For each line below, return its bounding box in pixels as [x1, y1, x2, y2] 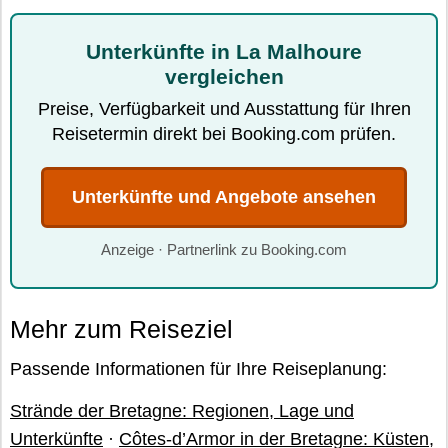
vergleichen [164, 65, 284, 88]
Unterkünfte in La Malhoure [86, 40, 362, 63]
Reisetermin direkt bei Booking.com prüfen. [52, 124, 396, 144]
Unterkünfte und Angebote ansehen [72, 187, 376, 207]
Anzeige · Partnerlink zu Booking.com [101, 242, 347, 258]
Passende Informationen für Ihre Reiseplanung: [10, 359, 387, 379]
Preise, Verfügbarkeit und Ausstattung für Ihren [37, 99, 411, 119]
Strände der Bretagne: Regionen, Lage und [10, 401, 354, 421]
